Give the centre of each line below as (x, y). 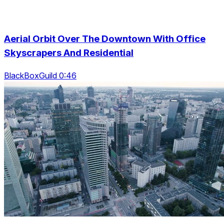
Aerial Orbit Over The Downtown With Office (105, 39)
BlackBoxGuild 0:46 (40, 76)
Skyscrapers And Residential (69, 53)
